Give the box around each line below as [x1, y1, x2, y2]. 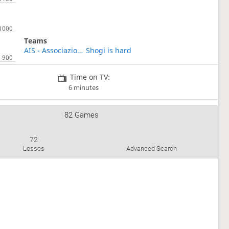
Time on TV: [70, 72, 110, 82]
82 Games [64, 110, 99, 120]
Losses [22, 145, 44, 153]
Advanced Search [126, 145, 177, 153]
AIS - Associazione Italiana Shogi [77, 45, 83, 55]
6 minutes [68, 83, 99, 92]
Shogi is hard [86, 45, 132, 55]
